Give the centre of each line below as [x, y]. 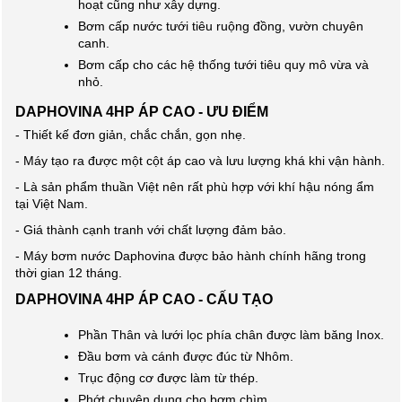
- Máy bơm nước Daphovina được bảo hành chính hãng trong [191, 256]
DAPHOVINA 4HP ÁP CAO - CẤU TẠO [144, 299]
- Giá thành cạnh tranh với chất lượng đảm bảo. [151, 230]
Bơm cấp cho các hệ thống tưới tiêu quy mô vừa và [223, 65]
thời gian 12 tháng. [69, 273]
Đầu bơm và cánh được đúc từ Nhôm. [186, 356]
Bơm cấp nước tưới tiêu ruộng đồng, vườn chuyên [221, 26]
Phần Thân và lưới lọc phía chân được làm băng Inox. [231, 335]
